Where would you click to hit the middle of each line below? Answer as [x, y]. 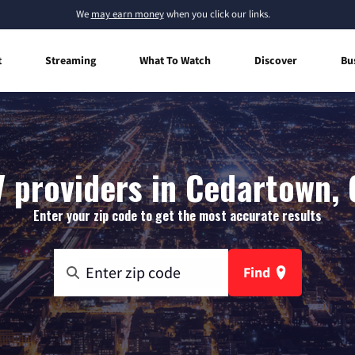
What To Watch [175, 60]
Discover [276, 60]
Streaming [71, 60]
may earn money [127, 14]
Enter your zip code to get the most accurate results [177, 215]
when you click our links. [217, 14]
